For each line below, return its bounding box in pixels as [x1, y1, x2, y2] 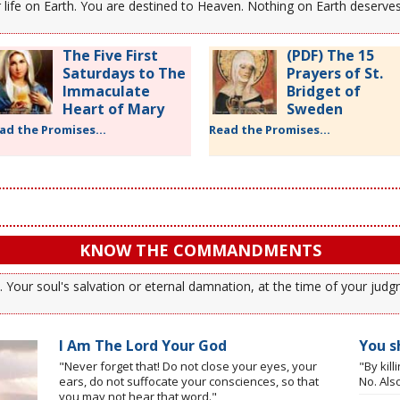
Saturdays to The [62, 62, 186, 83]
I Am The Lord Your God [59, 335, 228, 355]
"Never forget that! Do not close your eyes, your [59, 357, 318, 374]
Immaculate [62, 80, 150, 101]
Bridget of [287, 80, 361, 101]
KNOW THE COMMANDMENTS [79, 238, 321, 261]
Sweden [287, 98, 343, 119]
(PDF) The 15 [287, 45, 374, 65]
